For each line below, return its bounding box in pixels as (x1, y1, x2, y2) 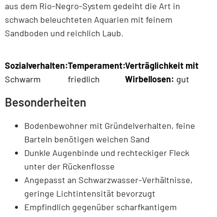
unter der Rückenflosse (24, 160, 115, 171)
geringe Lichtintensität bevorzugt (24, 187, 155, 199)
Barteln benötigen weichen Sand (24, 133, 150, 144)
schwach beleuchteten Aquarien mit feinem (5, 14, 172, 25)
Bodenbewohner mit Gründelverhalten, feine (24, 120, 195, 131)
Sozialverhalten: (5, 60, 68, 71)
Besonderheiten (5, 94, 86, 109)
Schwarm (5, 73, 41, 84)
